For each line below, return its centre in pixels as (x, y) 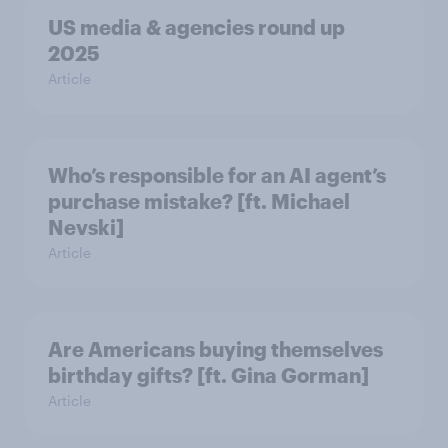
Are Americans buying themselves (215, 348)
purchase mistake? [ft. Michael (199, 200)
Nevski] (86, 226)
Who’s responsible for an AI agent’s (217, 174)
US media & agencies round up (196, 26)
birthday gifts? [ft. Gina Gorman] (208, 374)
